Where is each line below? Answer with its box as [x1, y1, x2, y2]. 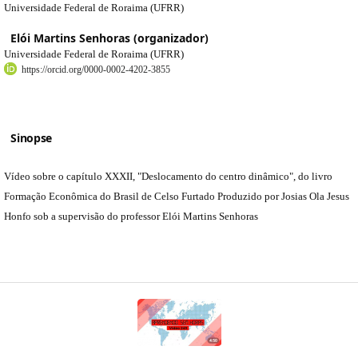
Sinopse [10, 129, 52, 145]
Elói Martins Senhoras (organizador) [10, 30, 209, 46]
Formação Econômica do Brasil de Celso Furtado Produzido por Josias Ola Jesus [4, 189, 349, 202]
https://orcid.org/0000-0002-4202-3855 [22, 63, 170, 75]
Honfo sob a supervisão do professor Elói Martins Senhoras [4, 209, 258, 222]
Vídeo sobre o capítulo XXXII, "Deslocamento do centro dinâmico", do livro [4, 169, 332, 182]
